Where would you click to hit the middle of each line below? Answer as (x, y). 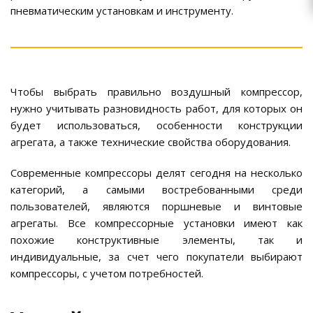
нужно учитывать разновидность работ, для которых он (156, 109)
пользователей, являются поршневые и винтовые (156, 206)
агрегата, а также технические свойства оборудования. (151, 142)
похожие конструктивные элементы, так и (156, 240)
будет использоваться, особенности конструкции (156, 125)
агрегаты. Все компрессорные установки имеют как (156, 223)
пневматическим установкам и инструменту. (122, 11)
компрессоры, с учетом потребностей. (107, 274)
